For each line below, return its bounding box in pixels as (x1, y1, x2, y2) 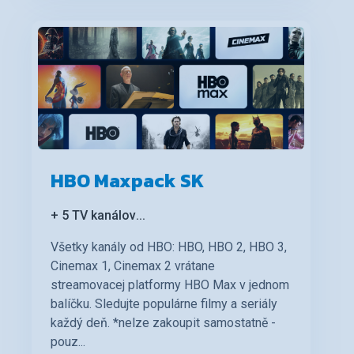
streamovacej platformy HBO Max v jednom (51, 277, 289, 293)
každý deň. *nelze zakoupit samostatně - (51, 315, 276, 331)
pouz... (51, 334, 85, 350)
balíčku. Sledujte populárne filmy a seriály (51, 296, 277, 312)
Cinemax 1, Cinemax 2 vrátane (51, 258, 215, 274)
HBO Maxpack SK (51, 167, 204, 195)
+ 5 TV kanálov (51, 208, 136, 224)
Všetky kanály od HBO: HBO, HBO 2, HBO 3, (51, 239, 287, 255)
